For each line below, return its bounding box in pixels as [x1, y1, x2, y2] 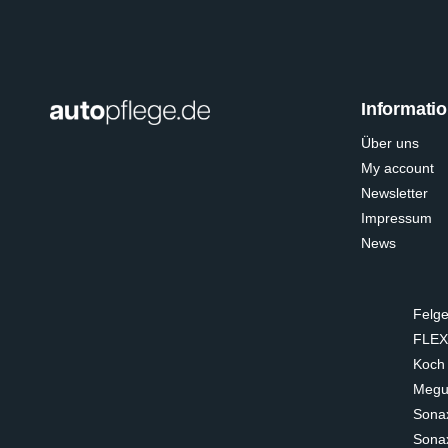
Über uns [361, 135, 419, 151]
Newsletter [361, 185, 428, 201]
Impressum [361, 210, 432, 226]
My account [361, 160, 434, 176]
